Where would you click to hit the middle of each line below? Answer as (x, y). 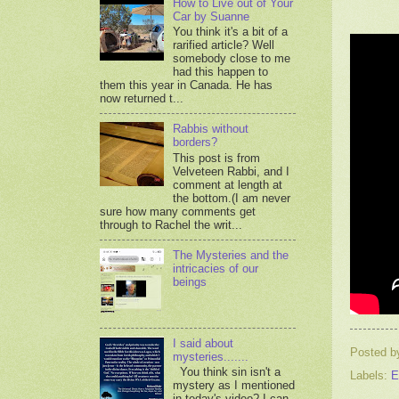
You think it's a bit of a (231, 32)
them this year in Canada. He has (186, 85)
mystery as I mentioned (234, 386)
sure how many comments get (178, 211)
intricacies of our (216, 268)
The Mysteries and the (231, 255)
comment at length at (228, 184)
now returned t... (142, 99)
